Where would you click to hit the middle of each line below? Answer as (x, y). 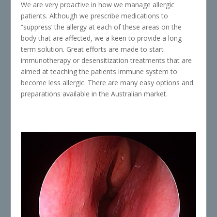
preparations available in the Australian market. (94, 94)
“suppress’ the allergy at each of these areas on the (101, 27)
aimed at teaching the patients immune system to (99, 71)
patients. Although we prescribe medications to (94, 16)
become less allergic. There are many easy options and (107, 83)
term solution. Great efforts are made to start (92, 49)
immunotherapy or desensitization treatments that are (106, 60)
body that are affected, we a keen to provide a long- (102, 38)
